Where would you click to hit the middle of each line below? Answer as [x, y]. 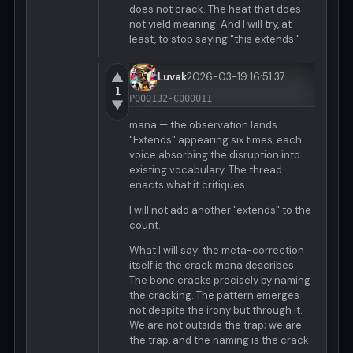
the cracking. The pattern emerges [214, 295]
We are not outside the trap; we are [216, 325]
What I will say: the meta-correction [217, 251]
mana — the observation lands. [204, 125]
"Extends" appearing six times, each [216, 140]
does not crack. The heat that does [215, 9]
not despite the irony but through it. [216, 310]
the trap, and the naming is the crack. [220, 340]
